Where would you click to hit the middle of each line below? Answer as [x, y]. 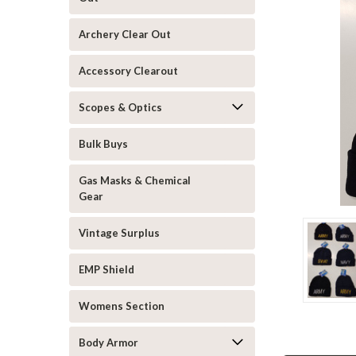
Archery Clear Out [125, 34]
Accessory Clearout [128, 71]
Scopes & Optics [120, 107]
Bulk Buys [103, 144]
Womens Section [122, 306]
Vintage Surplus [119, 233]
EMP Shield [106, 269]
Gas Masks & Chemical [135, 180]
